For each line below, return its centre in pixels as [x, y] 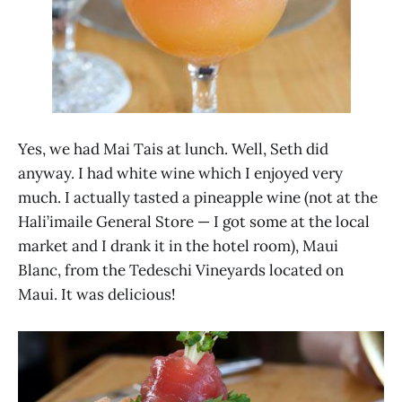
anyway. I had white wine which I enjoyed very [180, 174]
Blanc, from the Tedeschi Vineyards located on [181, 271]
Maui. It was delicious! [97, 295]
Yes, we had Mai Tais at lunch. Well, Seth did [173, 149]
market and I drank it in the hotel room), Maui [178, 246]
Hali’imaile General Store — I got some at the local [194, 222]
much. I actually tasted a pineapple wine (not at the [198, 198]
